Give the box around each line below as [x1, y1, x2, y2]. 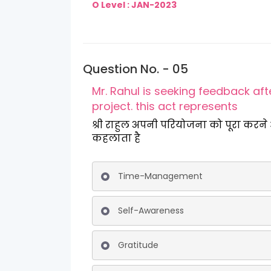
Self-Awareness [118, 204, 184, 217]
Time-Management [118, 170, 203, 182]
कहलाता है [92, 131, 140, 145]
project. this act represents [135, 99, 238, 114]
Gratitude [118, 239, 158, 251]
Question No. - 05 [83, 60, 188, 77]
